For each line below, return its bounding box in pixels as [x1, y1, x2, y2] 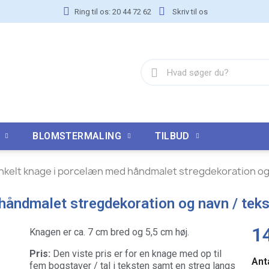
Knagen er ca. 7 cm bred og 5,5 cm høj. [29, 226, 189, 238]
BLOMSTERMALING [32, 130, 122, 142]
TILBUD [155, 130, 190, 142]
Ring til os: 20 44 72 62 [74, 7, 152, 16]
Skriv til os [172, 7, 208, 16]
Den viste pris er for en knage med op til [50, 248, 222, 259]
